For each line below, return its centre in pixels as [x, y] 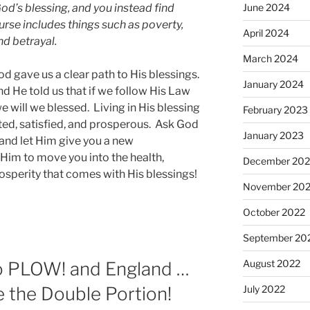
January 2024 [273, 84]
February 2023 [275, 109]
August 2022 [271, 263]
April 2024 [266, 33]
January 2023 [273, 135]
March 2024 [270, 58]
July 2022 [264, 289]
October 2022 [274, 212]
